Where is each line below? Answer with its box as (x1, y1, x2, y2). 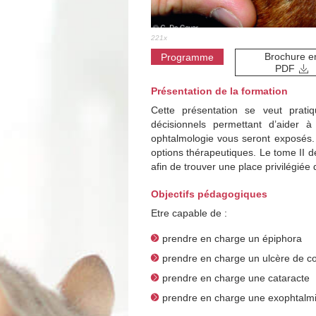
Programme (160, 51, 214, 63)
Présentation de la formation (151, 85, 288, 97)
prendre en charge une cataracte (162, 272, 310, 284)
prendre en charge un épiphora (162, 232, 302, 244)
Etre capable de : (151, 207, 227, 219)
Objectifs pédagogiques (151, 188, 267, 200)
